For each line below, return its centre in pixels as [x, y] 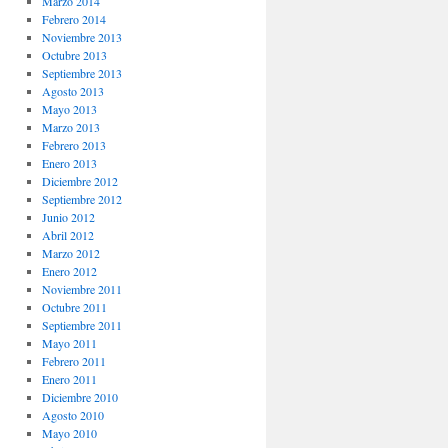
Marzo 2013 [70, 127]
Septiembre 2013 [81, 73]
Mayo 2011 [69, 343]
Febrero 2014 [73, 19]
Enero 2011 [69, 379]
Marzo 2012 [70, 253]
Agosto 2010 [72, 415]
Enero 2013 [69, 163]
